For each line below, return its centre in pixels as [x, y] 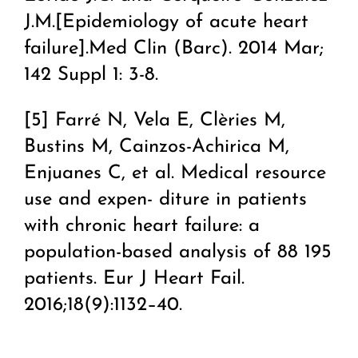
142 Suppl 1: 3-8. [91, 76]
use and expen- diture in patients [165, 200]
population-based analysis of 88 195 [178, 253]
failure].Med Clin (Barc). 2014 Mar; [174, 49]
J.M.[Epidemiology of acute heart [166, 23]
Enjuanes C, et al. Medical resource [175, 174]
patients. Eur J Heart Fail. [134, 279]
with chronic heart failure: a [142, 227]
